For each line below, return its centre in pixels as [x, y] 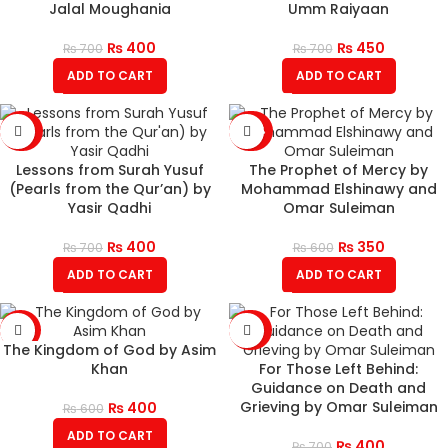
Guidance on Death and [338, 388]
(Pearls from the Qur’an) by [109, 189]
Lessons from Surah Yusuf [109, 170]
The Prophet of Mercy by [338, 170]
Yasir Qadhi [109, 208]
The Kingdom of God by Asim [109, 350]
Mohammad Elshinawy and [338, 189]
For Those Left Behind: [338, 369]
